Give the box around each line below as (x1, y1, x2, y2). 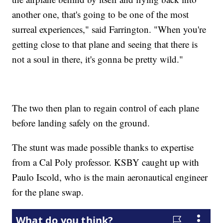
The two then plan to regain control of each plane (12, 101, 200, 114)
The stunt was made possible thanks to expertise (12, 140, 194, 153)
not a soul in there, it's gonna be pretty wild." (12, 52, 184, 65)
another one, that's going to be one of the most (12, 7, 189, 20)
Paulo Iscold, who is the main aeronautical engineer (12, 170, 208, 183)
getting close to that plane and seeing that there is (12, 37, 198, 50)
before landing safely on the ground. (12, 116, 150, 129)
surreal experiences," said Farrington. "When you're (12, 22, 207, 35)
